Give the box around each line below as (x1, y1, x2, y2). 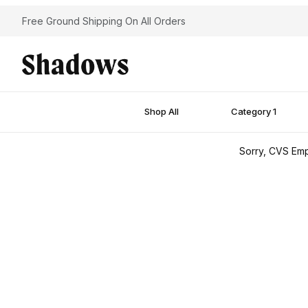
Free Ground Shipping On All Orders (22, 15, 186, 27)
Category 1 (231, 106, 277, 118)
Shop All (144, 106, 179, 118)
